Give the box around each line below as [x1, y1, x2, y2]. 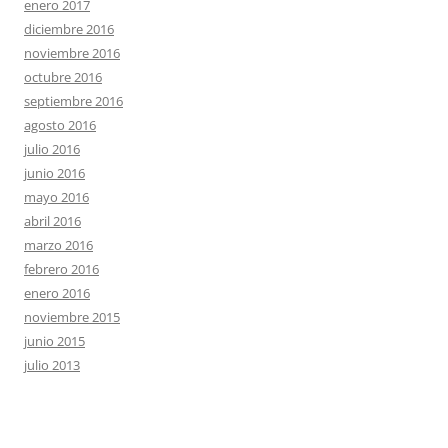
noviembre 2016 [24, 44, 120, 63]
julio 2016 [24, 140, 80, 159]
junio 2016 [24, 164, 85, 183]
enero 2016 [24, 284, 90, 303]
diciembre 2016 [24, 20, 114, 39]
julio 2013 [24, 356, 80, 375]
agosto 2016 [24, 116, 96, 135]
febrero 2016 [24, 260, 99, 279]
